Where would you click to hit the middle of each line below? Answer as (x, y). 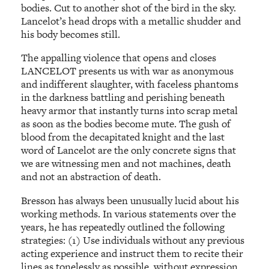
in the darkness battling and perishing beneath (123, 98)
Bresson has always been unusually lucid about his (130, 200)
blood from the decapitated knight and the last (123, 137)
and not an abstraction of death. (91, 177)
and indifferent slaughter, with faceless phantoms (130, 84)
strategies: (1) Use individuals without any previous (133, 240)
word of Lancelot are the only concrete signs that (129, 150)
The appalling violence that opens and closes (119, 58)
